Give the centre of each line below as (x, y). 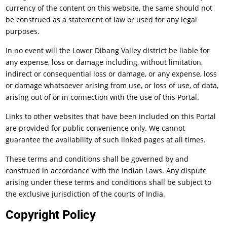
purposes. (23, 31)
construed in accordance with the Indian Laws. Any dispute (106, 171)
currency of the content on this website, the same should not (109, 8)
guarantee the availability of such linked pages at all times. (106, 140)
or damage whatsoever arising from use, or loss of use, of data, (112, 85)
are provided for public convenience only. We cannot (96, 128)
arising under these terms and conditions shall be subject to (109, 182)
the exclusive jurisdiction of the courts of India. (86, 194)
